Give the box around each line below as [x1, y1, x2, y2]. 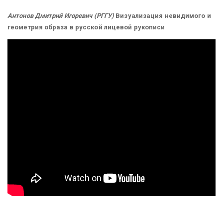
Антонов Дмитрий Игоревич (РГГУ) [7, 11, 114, 19]
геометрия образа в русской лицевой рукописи [7, 23, 165, 31]
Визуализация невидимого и [114, 11, 211, 19]
